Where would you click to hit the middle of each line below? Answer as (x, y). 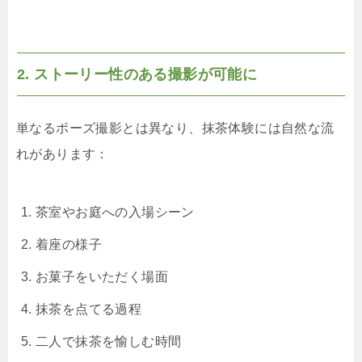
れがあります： (63, 154)
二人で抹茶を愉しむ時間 (109, 342)
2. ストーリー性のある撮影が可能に (137, 75)
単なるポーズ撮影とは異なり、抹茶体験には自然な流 (175, 128)
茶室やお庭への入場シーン (115, 213)
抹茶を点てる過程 (89, 309)
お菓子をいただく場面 (102, 277)
